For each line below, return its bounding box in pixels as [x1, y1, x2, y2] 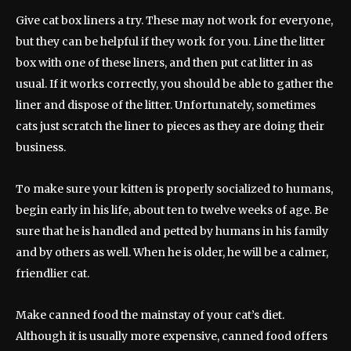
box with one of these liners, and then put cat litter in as [16, 56, 313, 71]
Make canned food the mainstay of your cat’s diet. [16, 308, 284, 323]
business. [16, 140, 66, 155]
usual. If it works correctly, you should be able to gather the [16, 77, 333, 92]
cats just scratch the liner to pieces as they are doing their [16, 119, 324, 134]
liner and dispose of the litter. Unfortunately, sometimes [16, 98, 316, 113]
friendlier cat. [16, 266, 89, 281]
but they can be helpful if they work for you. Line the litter [16, 34, 325, 49]
